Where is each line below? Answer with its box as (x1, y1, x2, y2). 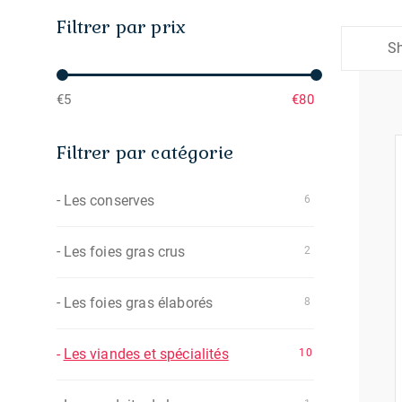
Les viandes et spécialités (63, 345, 229, 363)
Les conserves (63, 192, 155, 209)
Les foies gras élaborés (63, 294, 214, 311)
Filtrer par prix (56, 15, 187, 39)
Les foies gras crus (63, 243, 186, 260)
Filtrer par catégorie (56, 141, 233, 164)
